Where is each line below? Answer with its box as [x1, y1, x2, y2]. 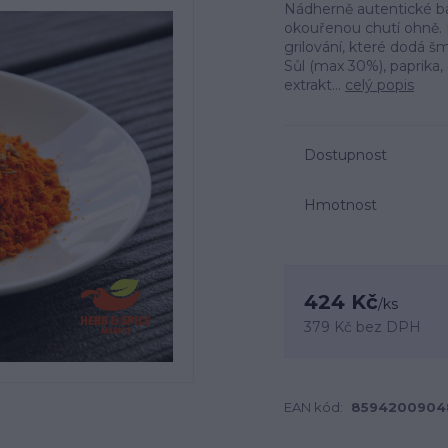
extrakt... [284, 76, 345, 94]
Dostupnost [304, 146, 387, 164]
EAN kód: [284, 399, 343, 415]
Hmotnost [304, 195, 377, 214]
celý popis [345, 76, 414, 94]
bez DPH [356, 318, 421, 336]
